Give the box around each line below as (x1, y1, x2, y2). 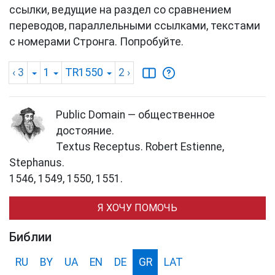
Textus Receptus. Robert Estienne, (56, 140, 224, 153)
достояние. (56, 124, 114, 137)
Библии (9, 229, 52, 244)
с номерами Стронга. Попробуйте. (9, 35, 184, 48)
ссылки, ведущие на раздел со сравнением (9, 3, 231, 16)
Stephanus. (9, 156, 64, 169)
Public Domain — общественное (56, 108, 215, 121)
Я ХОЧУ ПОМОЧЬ (98, 201, 177, 214)
